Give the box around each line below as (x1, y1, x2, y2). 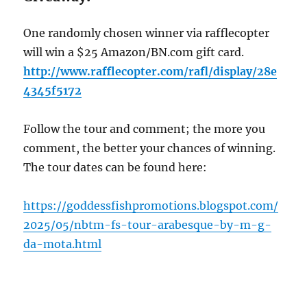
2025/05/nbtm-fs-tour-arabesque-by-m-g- (23, 217, 272, 232)
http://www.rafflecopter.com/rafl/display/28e (23, 64, 278, 78)
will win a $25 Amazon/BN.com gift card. (23, 45, 245, 59)
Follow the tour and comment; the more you (23, 121, 266, 136)
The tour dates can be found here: (23, 160, 213, 174)
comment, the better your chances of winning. (23, 140, 276, 155)
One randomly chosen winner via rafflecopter (23, 25, 270, 40)
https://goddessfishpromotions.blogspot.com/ (23, 198, 279, 212)
